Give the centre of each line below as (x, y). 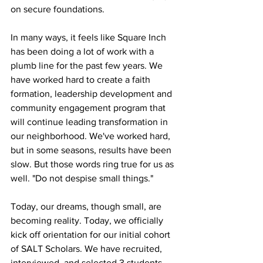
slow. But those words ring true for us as (93, 164)
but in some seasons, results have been (92, 150)
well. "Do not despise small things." (82, 178)
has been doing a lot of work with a (83, 52)
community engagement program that (89, 108)
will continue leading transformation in (90, 122)
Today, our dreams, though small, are (87, 207)
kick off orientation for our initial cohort (92, 235)
